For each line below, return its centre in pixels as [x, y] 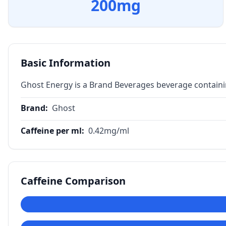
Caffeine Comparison [73, 181]
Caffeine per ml [51, 131]
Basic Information [66, 63]
